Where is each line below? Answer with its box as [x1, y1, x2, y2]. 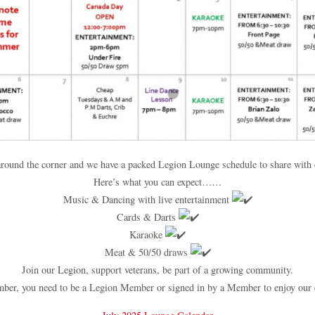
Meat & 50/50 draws [104, 245, 191, 259]
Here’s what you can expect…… [94, 175, 221, 189]
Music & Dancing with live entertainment [63, 193, 232, 207]
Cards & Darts [116, 210, 179, 224]
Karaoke [129, 228, 165, 242]
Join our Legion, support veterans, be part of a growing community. [22, 263, 293, 277]
